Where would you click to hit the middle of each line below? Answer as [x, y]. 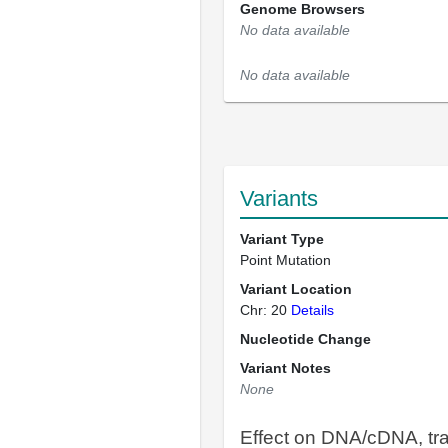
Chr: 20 [265, 310]
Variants [279, 198]
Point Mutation [285, 260]
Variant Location [296, 289]
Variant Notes [285, 368]
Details [312, 310]
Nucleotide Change [305, 339]
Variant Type [282, 239]
